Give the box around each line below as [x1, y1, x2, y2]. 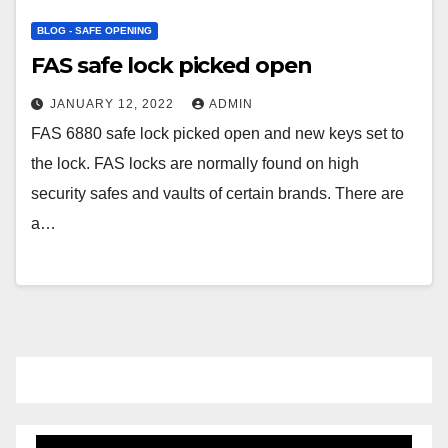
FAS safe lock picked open [31, 52, 312, 80]
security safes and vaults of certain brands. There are [31, 185, 404, 203]
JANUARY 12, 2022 [50, 97, 178, 112]
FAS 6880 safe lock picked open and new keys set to [31, 125, 404, 143]
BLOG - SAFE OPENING [37, 25, 152, 37]
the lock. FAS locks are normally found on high [31, 155, 359, 173]
